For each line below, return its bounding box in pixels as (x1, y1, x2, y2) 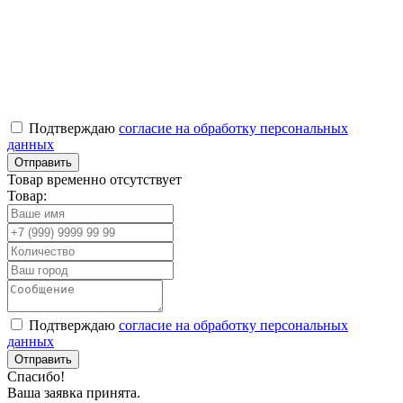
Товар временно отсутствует (7, 172, 182, 188)
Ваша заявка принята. (7, 385, 140, 401)
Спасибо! (7, 369, 65, 385)
